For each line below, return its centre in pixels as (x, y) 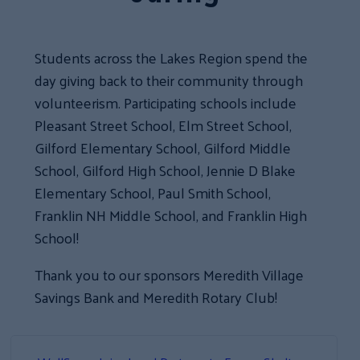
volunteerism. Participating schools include (166, 103)
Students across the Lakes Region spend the (172, 58)
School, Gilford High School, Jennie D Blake (166, 170)
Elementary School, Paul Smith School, (153, 193)
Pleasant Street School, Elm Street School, (164, 125)
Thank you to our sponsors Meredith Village (170, 275)
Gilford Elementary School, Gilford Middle (163, 148)
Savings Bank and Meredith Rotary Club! (156, 297)
